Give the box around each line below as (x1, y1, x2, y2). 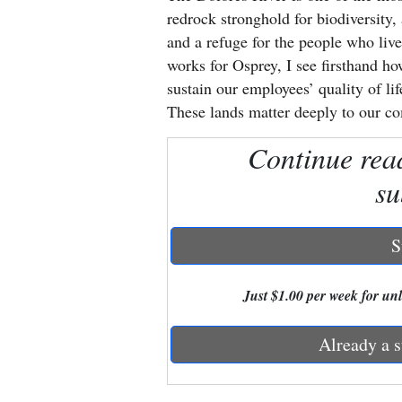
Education (15, 185, 78, 205)
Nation (15, 95, 57, 116)
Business (15, 224, 67, 245)
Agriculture (15, 275, 86, 295)
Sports (15, 354, 55, 374)
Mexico (15, 56, 59, 76)
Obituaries (15, 314, 79, 335)
